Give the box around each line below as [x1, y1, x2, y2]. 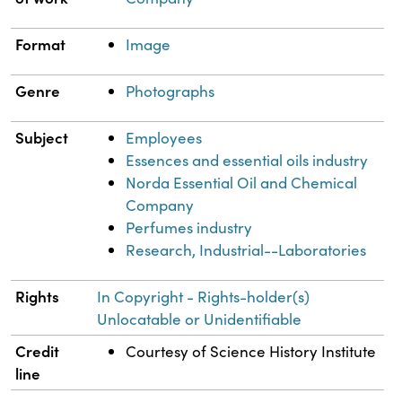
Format [15, 33, 66, 56]
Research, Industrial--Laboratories [126, 240, 367, 261]
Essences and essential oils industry [126, 150, 369, 171]
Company [126, 195, 195, 216]
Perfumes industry [126, 217, 253, 239]
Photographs [126, 81, 215, 102]
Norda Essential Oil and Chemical [126, 172, 358, 194]
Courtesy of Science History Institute [126, 341, 377, 363]
